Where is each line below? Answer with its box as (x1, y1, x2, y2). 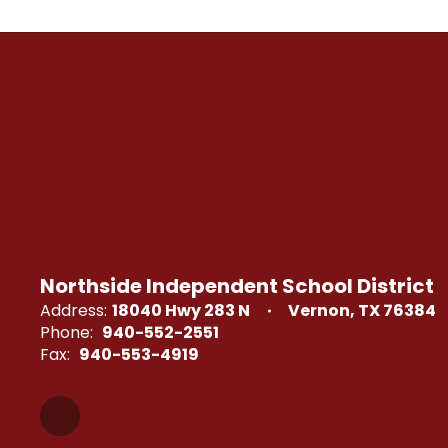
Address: (40, 299, 107, 322)
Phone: (40, 321, 93, 344)
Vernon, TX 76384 (288, 299, 436, 322)
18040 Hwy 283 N (112, 299, 250, 322)
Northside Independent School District (40, 272, 434, 300)
